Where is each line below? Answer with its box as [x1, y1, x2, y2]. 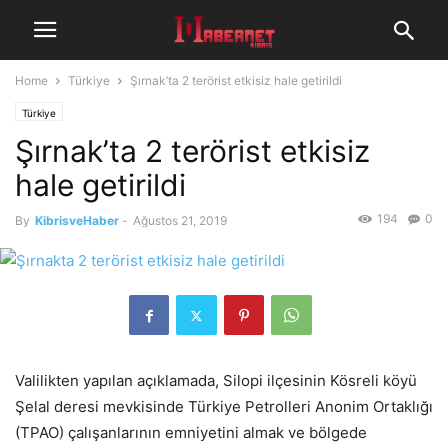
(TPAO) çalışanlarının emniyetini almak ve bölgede [15, 423, 367, 443]
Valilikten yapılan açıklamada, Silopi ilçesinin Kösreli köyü [15, 371, 417, 391]
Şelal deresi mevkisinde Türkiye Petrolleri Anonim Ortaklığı [15, 397, 433, 417]
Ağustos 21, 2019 [133, 213, 227, 228]
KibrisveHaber [35, 213, 119, 228]
